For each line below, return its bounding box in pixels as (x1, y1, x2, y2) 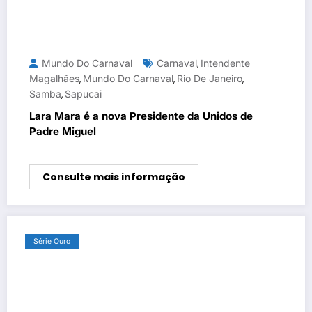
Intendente (201, 57, 250, 70)
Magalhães (29, 72, 79, 85)
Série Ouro (33, 237, 70, 247)
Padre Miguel (29, 125, 96, 139)
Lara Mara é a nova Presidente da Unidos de (29, 109, 253, 123)
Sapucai (65, 88, 102, 100)
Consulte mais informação (42, 170, 185, 185)
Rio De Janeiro (177, 72, 242, 85)
